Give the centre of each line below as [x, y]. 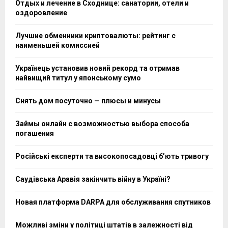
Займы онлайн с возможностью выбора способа [102, 124]
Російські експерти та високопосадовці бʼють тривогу [112, 156]
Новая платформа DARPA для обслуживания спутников [113, 202]
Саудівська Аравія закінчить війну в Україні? [93, 179]
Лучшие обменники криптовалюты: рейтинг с [95, 36]
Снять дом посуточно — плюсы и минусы [88, 101]
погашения [35, 134]
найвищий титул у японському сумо [78, 78]
